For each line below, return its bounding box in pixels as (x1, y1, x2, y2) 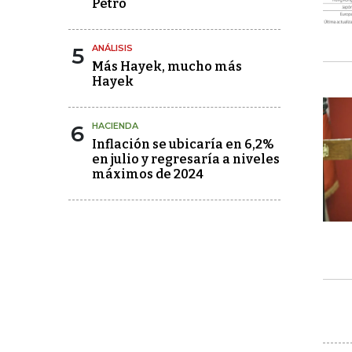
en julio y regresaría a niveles (92, 152, 280, 167)
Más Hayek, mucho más (92, 59, 242, 74)
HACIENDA (92, 120, 138, 131)
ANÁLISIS (92, 42, 133, 53)
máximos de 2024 (92, 167, 203, 181)
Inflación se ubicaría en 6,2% (92, 137, 274, 152)
